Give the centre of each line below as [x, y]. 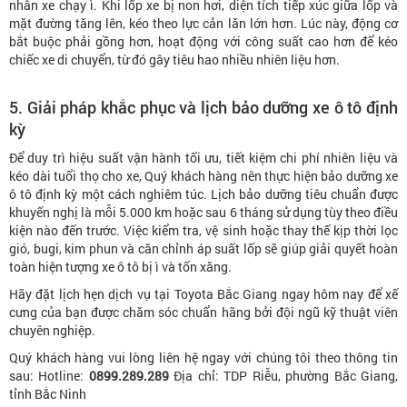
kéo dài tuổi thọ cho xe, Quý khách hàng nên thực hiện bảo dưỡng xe [203, 175]
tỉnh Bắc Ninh [48, 393]
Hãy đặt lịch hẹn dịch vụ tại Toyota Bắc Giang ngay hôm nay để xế [203, 293]
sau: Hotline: [49, 375]
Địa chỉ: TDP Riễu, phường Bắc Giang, [283, 375]
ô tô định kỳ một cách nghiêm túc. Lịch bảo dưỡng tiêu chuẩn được [203, 194]
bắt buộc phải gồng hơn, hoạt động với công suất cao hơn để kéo [203, 41]
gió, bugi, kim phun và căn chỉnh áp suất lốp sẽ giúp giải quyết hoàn [203, 248]
